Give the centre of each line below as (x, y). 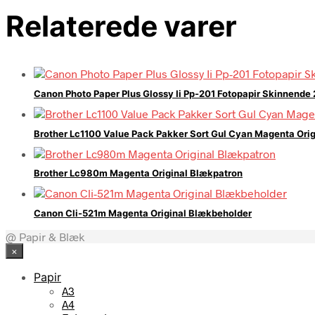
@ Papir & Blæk (45, 236)
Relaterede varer (121, 26)
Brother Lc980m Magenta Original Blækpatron (138, 173)
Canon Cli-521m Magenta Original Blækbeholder (143, 213)
